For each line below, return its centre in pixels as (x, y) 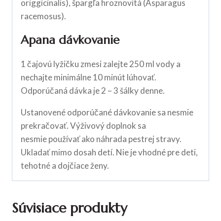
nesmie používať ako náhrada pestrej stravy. (101, 139)
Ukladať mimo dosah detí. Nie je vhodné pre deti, (109, 152)
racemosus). (43, 16)
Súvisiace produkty (70, 208)
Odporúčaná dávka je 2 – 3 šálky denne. (93, 90)
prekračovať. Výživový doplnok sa (83, 125)
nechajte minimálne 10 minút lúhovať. (89, 77)
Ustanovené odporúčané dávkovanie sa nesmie (107, 112)
